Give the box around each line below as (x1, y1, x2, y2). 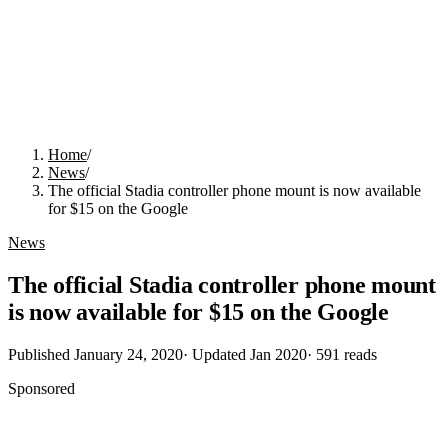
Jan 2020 (250, 345, 307, 363)
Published (8, 345, 74, 363)
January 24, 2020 (74, 345, 183, 363)
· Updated (183, 345, 250, 363)
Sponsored (8, 379, 75, 397)
